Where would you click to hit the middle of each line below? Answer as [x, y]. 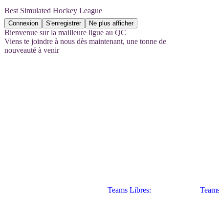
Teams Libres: [115, 190]
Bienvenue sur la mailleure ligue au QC [65, 33]
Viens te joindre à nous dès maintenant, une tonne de [85, 41]
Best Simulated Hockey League [53, 11]
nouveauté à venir [32, 50]
